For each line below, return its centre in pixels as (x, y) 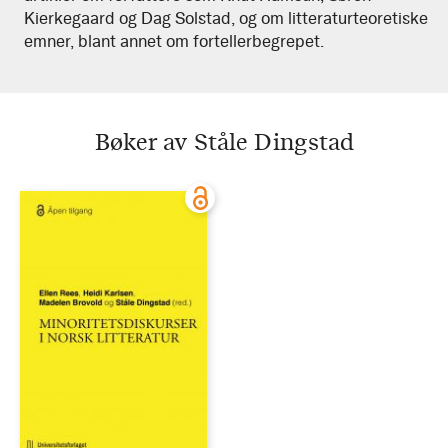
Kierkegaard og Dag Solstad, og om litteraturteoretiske (226, 18)
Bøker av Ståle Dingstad (224, 141)
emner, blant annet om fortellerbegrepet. (174, 41)
